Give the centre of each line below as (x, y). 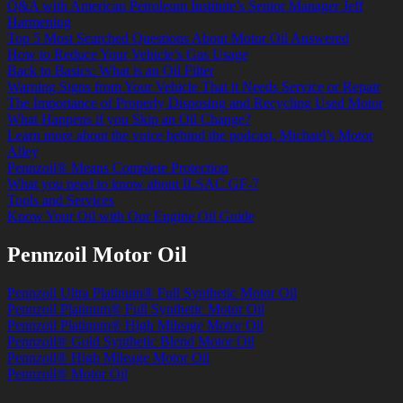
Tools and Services (61, 201)
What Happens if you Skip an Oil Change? (129, 120)
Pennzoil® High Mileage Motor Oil (108, 358)
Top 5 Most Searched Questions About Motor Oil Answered (178, 39)
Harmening (39, 22)
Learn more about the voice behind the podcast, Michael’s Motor (190, 136)
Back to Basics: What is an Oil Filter (111, 71)
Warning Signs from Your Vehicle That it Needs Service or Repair (194, 87)
